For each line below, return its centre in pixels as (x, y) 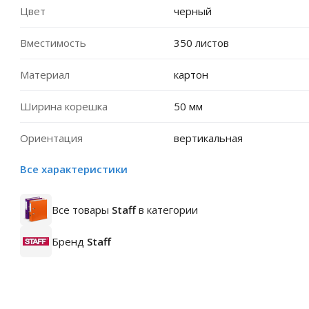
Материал (45, 74)
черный (192, 11)
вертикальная (208, 138)
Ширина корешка (64, 106)
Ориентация (51, 138)
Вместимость (53, 43)
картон (191, 74)
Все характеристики (74, 169)
